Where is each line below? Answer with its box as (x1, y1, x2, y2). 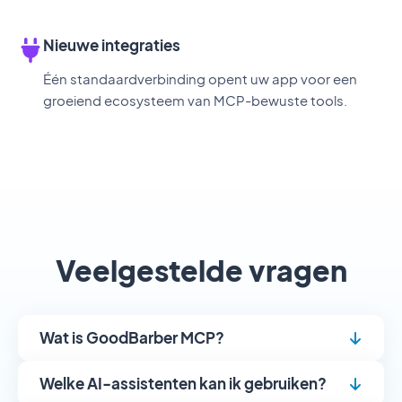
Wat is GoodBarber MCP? (39, 328, 224, 347)
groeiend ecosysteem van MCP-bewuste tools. (43, 92, 347, 109)
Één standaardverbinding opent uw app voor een (43, 70, 357, 87)
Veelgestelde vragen (55, 252, 347, 288)
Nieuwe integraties (43, 35, 180, 55)
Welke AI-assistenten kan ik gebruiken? (39, 373, 327, 393)
